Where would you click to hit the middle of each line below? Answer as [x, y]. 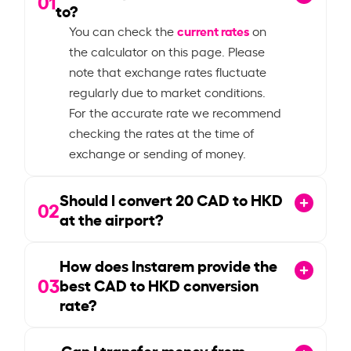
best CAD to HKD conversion [159, 284]
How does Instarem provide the [169, 264]
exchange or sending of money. [158, 152]
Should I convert [118, 199]
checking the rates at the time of [162, 132]
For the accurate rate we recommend [175, 112]
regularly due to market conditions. [168, 91]
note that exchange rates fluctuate [168, 71]
